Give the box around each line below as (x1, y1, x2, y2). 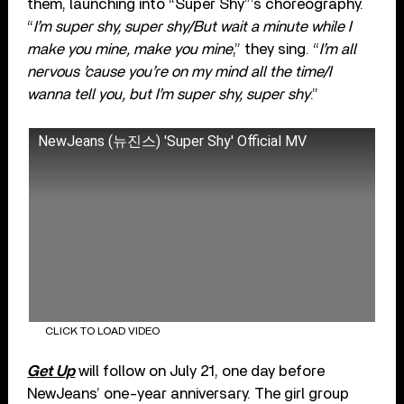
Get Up (27, 363, 76, 380)
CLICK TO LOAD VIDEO (44, 326, 160, 337)
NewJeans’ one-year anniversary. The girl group (27, 386, 350, 402)
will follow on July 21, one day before (75, 363, 326, 380)
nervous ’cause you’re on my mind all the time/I (27, 63, 332, 79)
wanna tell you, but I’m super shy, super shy (27, 86, 311, 102)
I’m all (319, 41, 357, 57)
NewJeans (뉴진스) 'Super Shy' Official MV (38, 132, 308, 150)
